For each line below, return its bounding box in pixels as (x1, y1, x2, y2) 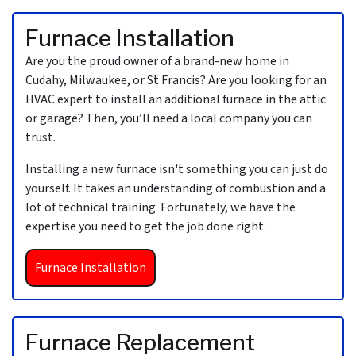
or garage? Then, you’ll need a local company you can (25, 110, 312, 128)
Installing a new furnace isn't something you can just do (25, 161, 328, 179)
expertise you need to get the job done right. (25, 218, 266, 236)
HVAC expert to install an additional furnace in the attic (25, 91, 326, 109)
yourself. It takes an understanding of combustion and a (25, 180, 326, 198)
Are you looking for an (206, 72, 327, 90)
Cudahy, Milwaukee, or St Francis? (25, 72, 206, 90)
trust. (25, 129, 56, 147)
